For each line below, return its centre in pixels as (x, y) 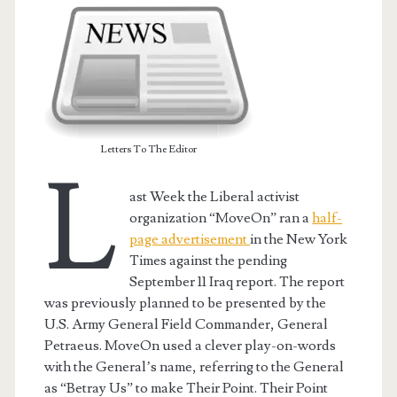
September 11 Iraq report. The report (237, 281)
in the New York (299, 239)
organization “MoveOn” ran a (221, 218)
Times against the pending (209, 260)
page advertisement (190, 239)
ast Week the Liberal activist (215, 196)
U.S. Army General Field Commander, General (186, 324)
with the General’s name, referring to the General (194, 366)
